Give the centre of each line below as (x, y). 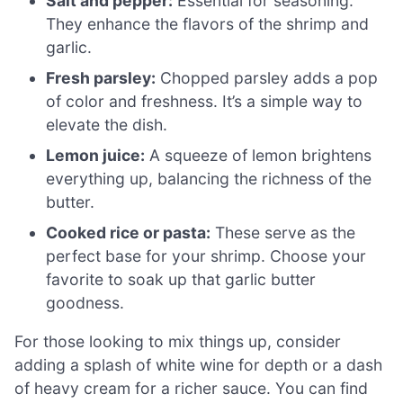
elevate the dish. (107, 124)
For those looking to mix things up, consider (178, 342)
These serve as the (283, 232)
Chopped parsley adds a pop (267, 77)
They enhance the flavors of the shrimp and (208, 23)
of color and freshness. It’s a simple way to (205, 101)
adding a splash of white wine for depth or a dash (198, 365)
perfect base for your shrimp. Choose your (206, 255)
